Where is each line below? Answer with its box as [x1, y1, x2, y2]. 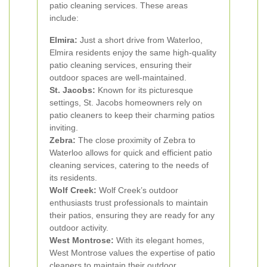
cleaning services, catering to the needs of [49, 160, 209, 170]
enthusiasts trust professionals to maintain [49, 198, 208, 207]
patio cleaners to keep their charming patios [49, 110, 215, 120]
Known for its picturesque [95, 85, 193, 95]
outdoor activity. [49, 223, 108, 232]
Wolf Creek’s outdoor [97, 185, 178, 195]
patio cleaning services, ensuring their [49, 60, 192, 70]
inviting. [49, 123, 78, 132]
